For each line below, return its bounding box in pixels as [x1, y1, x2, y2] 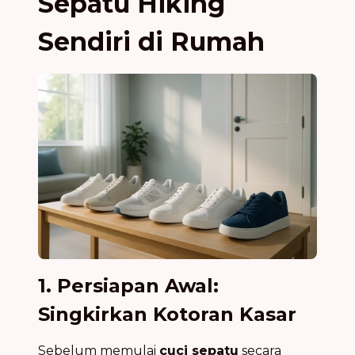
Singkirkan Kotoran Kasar [38, 303, 296, 326]
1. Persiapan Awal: [38, 274, 219, 298]
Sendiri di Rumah [38, 25, 265, 57]
